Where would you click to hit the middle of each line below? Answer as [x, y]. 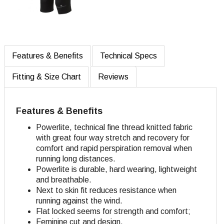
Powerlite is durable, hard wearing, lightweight [116, 169]
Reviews [113, 77]
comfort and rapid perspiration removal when [114, 148]
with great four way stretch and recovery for [113, 138]
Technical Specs [128, 56]
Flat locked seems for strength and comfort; [113, 211]
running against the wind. [79, 201]
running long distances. [76, 159]
